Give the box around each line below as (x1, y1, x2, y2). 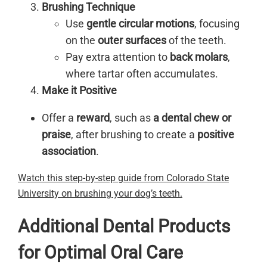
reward (76, 111, 110, 124)
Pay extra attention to (66, 50, 170, 63)
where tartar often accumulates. (66, 67, 218, 80)
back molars (170, 50, 228, 63)
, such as (110, 111, 153, 124)
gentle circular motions (86, 17, 194, 30)
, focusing (194, 17, 240, 30)
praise (42, 128, 71, 141)
